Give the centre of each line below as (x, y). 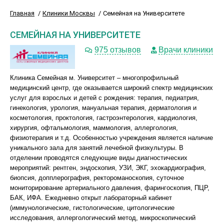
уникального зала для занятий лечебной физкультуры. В (97, 148)
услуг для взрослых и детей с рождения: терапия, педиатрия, (104, 98)
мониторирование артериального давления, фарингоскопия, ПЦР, (110, 188)
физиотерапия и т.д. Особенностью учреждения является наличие (111, 138)
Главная (22, 13)
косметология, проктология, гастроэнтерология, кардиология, (104, 118)
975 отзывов (118, 50)
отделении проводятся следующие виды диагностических (99, 158)
